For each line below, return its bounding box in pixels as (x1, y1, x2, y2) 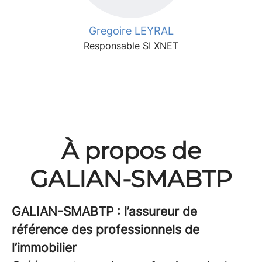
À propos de (61, 136, 201, 165)
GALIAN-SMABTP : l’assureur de (12, 204, 197, 219)
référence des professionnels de (12, 222, 199, 237)
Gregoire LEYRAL (88, 25, 174, 37)
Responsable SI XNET (84, 40, 178, 51)
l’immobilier (12, 240, 77, 255)
